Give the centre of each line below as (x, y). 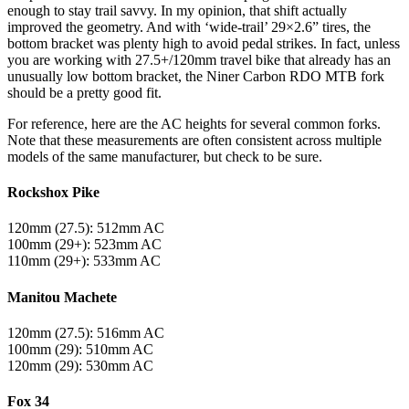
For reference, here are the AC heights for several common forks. (194, 123)
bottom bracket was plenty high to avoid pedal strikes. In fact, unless (204, 43)
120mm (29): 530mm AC (80, 365)
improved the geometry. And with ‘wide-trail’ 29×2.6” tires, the (189, 26)
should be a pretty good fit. (84, 92)
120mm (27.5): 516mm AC (86, 332)
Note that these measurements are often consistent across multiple (194, 140)
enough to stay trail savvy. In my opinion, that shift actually (177, 10)
